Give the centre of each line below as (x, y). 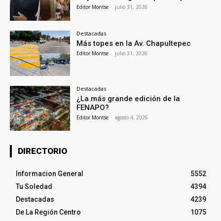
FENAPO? (93, 107)
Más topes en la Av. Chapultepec (134, 43)
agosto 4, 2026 (132, 117)
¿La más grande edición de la (129, 98)
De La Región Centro (48, 212)
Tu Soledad (34, 187)
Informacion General (50, 174)
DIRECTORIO (42, 151)
